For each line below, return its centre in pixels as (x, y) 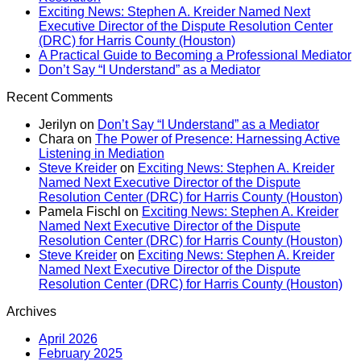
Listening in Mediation (102, 153)
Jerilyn (58, 124)
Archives (31, 311)
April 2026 (68, 338)
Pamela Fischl (80, 211)
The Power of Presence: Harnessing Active (218, 139)
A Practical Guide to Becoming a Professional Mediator (195, 55)
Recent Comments (60, 97)
